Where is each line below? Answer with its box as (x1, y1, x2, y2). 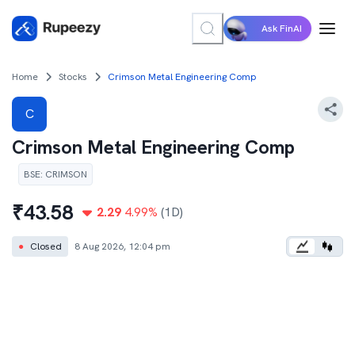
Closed (30, 240, 62, 253)
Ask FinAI (261, 22, 302, 35)
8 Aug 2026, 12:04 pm (74, 240, 170, 253)
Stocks (59, 71, 87, 83)
